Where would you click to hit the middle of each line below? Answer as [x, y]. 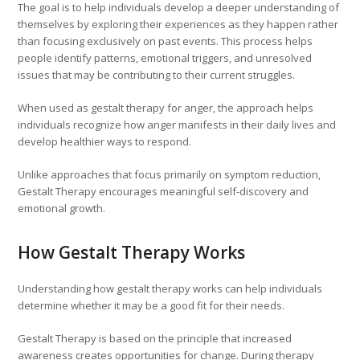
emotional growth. [62, 209]
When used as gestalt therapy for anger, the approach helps [166, 108]
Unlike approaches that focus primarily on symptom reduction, [170, 175]
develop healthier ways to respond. [105, 142]
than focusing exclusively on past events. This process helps [166, 41]
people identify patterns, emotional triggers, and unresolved [165, 58]
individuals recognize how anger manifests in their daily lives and [177, 125]
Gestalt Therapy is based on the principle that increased [155, 339]
